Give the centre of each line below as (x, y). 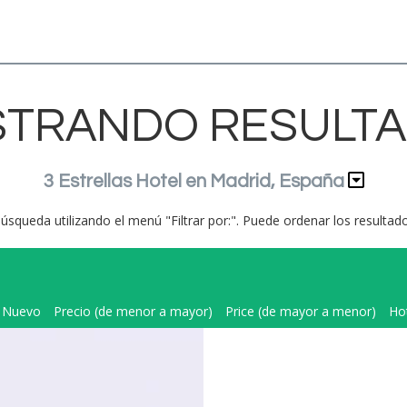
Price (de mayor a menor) (301, 311)
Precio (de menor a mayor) (133, 311)
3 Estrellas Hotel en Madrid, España (194, 181)
